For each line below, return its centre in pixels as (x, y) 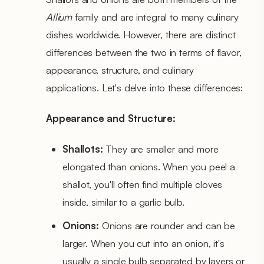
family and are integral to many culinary (155, 16)
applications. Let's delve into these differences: (145, 87)
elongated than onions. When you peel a (149, 166)
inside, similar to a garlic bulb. (123, 202)
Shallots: (83, 148)
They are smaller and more (161, 148)
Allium (59, 16)
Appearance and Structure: (111, 118)
